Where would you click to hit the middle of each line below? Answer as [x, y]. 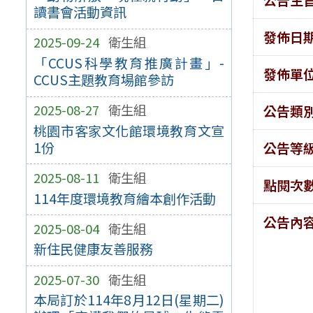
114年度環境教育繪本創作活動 [124, 198]
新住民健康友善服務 [93, 249]
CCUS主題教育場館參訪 [103, 80]
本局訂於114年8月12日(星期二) [129, 300]
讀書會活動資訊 [80, 12]
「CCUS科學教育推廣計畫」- [129, 63]
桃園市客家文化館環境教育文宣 [129, 130]
